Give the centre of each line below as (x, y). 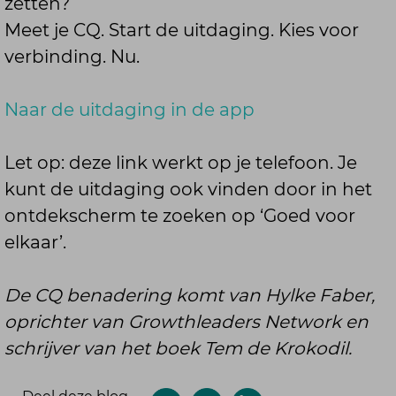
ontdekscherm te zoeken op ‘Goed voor (180, 215)
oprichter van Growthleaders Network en (187, 321)
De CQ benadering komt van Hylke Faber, (190, 295)
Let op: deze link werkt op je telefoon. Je (181, 162)
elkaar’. (35, 242)
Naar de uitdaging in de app (129, 109)
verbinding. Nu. (72, 56)
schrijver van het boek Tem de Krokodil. (178, 348)
